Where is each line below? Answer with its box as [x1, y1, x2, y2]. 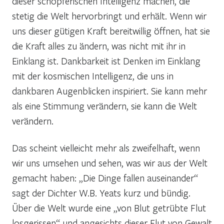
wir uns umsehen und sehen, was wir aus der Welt [12, 156, 207, 169]
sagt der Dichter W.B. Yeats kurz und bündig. [12, 186, 190, 199]
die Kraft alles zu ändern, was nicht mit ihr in [12, 39, 185, 52]
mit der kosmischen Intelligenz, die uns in [12, 69, 173, 82]
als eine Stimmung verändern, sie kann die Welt [12, 99, 197, 112]
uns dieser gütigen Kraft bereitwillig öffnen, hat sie [12, 24, 210, 37]
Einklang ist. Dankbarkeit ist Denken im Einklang [12, 54, 200, 67]
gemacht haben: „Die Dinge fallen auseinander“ [12, 171, 198, 184]
